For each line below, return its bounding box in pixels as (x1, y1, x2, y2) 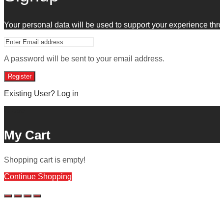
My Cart (4, 128, 51, 143)
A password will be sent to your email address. (4, 55, 165, 63)
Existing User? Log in (4, 89, 79, 98)
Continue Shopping (4, 172, 72, 181)
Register (8, 73, 31, 81)
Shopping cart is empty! (4, 156, 85, 165)
